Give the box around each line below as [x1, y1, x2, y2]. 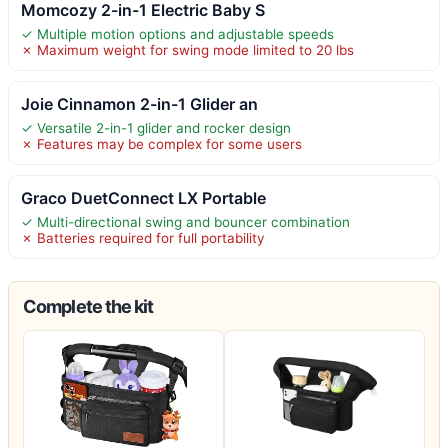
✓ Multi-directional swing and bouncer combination [21, 213, 350, 230]
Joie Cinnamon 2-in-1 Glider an [21, 93, 258, 114]
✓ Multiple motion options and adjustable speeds [21, 25, 334, 42]
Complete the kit [23, 295, 154, 317]
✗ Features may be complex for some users [21, 135, 302, 152]
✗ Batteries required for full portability [21, 229, 264, 246]
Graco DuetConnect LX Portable [21, 187, 266, 208]
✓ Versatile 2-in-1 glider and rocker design [21, 119, 291, 136]
